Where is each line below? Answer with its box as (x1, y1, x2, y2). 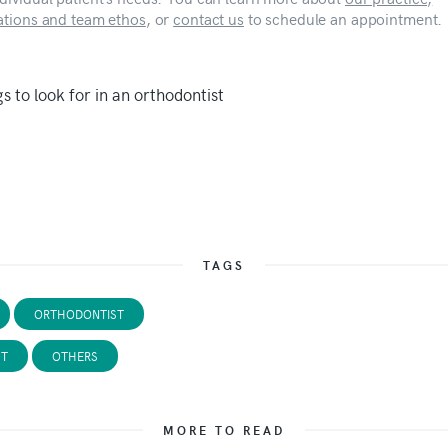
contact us (173, 7, 244, 29)
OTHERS (51, 347, 98, 364)
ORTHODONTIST (33, 305, 124, 322)
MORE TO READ (163, 421, 285, 438)
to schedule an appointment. (243, 7, 443, 29)
